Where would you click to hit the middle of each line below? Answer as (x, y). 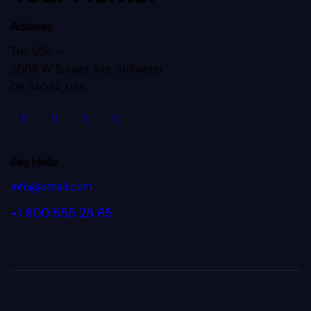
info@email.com (51, 186)
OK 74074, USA (48, 87)
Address (32, 26)
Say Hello (35, 161)
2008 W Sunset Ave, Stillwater (87, 69)
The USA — (38, 51)
